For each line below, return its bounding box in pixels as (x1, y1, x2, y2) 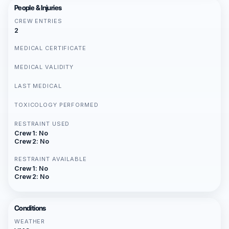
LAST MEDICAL (14, 82, 62, 90)
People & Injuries (14, 4, 62, 12)
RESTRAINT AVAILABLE (14, 155, 87, 163)
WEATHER (14, 218, 45, 225)
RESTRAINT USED (14, 120, 70, 128)
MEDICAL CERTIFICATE (14, 44, 86, 52)
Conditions (14, 204, 46, 213)
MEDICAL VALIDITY (14, 63, 74, 71)
